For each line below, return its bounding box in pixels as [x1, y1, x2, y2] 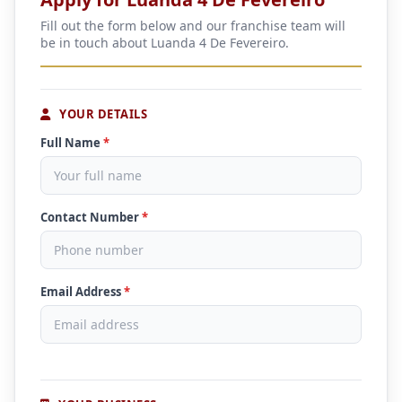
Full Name [40, 135, 103, 151]
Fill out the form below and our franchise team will [40, 17, 345, 34]
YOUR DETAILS [56, 106, 147, 122]
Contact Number [40, 209, 142, 225]
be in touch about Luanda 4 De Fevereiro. [40, 34, 289, 51]
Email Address [40, 284, 124, 300]
